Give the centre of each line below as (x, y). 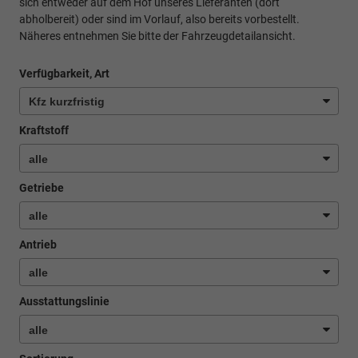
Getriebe (42, 187)
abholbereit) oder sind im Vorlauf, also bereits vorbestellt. (159, 19)
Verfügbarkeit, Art (64, 73)
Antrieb (38, 245)
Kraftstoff (44, 131)
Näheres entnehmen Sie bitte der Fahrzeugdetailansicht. (157, 36)
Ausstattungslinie (64, 302)
